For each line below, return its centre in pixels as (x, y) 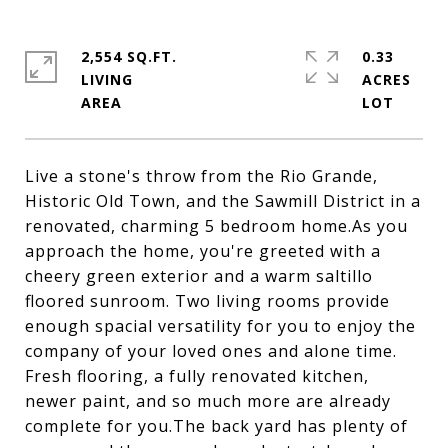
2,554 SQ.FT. (129, 56)
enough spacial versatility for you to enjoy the (220, 326)
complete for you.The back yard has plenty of (216, 426)
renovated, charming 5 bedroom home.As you (216, 226)
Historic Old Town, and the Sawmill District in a (223, 201)
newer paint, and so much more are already (208, 401)
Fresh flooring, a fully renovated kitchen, (197, 376)
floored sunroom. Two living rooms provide (207, 301)
